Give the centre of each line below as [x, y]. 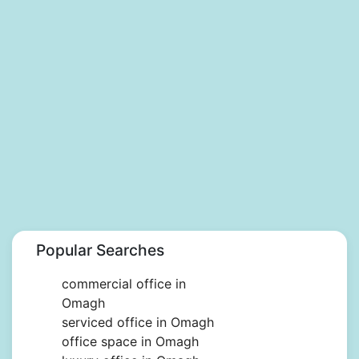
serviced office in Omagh [138, 323]
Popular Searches [100, 250]
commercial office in [124, 284]
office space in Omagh [130, 342]
